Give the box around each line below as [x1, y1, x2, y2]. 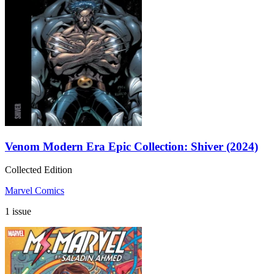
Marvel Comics [5, 185, 64, 196]
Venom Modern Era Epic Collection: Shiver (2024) [5, 139, 258, 153]
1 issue [5, 206, 31, 217]
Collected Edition [5, 165, 72, 176]
